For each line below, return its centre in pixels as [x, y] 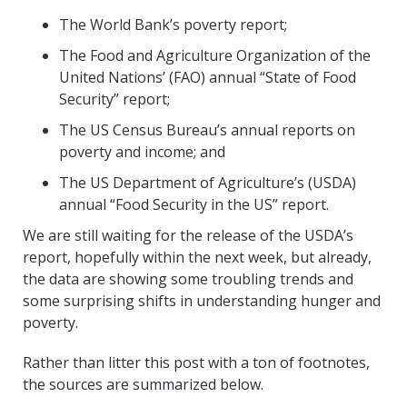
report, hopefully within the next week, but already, [197, 258]
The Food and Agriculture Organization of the [215, 56]
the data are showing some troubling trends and [188, 279]
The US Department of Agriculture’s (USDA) [208, 183]
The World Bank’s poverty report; [173, 25]
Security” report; [114, 99]
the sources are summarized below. [143, 385]
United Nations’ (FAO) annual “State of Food [208, 78]
